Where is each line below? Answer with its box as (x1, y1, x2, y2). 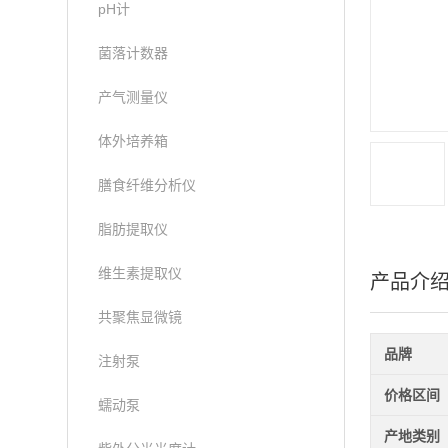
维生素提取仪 (98, 265, 183, 281)
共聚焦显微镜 (98, 309, 183, 325)
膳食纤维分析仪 (98, 177, 197, 193)
